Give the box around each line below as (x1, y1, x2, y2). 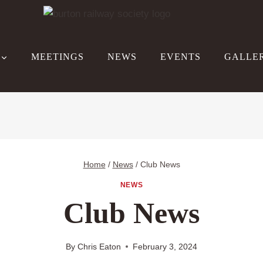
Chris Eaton (77, 242, 121, 251)
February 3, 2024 (132, 242, 197, 251)
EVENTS (160, 52, 201, 62)
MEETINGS (31, 52, 84, 62)
